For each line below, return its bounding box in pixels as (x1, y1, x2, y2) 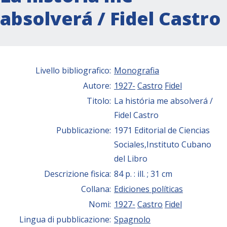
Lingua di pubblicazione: (19, 213, 113, 225)
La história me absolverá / (114, 95, 213, 106)
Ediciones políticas (114, 183, 183, 195)
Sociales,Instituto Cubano (114, 138, 211, 150)
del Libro (114, 153, 147, 164)
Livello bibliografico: (35, 64, 113, 76)
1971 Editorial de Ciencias (114, 124, 210, 136)
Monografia (114, 64, 159, 76)
